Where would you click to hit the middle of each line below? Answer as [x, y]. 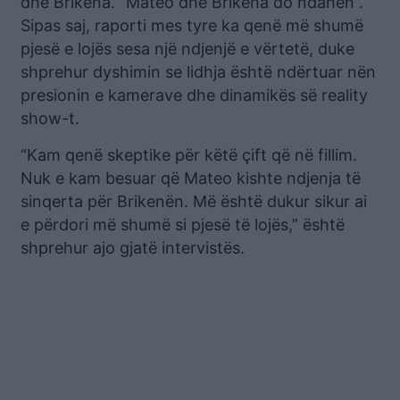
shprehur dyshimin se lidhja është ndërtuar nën [198, 71]
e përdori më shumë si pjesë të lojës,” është [183, 224]
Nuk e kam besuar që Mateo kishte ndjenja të [191, 178]
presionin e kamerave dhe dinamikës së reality [194, 95]
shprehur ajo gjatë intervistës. [133, 247]
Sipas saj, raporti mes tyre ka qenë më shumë [192, 25]
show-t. [50, 118]
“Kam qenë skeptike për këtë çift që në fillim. [189, 154]
